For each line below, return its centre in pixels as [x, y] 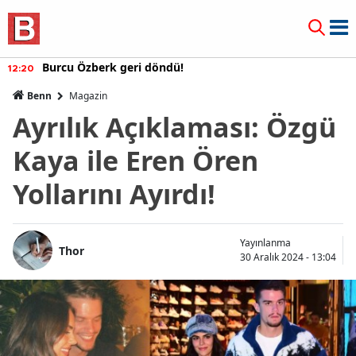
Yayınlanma [265, 243]
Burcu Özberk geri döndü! [113, 67]
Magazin [88, 96]
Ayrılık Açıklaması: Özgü [174, 127]
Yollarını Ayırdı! [114, 194]
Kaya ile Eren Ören [135, 161]
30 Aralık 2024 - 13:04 [288, 257]
